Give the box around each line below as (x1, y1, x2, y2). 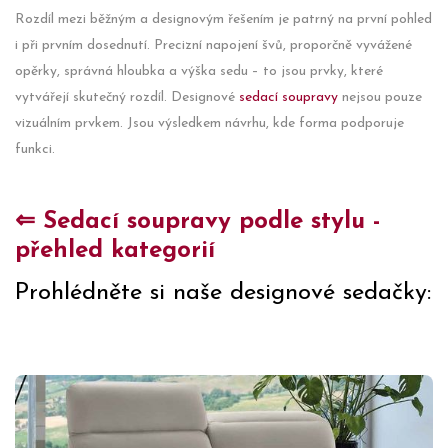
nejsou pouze (338, 90, 422, 105)
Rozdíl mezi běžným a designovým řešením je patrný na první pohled (15, 12, 432, 27)
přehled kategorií (15, 239, 215, 263)
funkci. (15, 142, 55, 157)
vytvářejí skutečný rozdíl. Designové (15, 90, 239, 105)
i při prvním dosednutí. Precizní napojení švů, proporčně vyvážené (15, 38, 412, 53)
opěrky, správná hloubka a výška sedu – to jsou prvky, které (15, 64, 383, 79)
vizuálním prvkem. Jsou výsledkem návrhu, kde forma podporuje (15, 116, 404, 131)
